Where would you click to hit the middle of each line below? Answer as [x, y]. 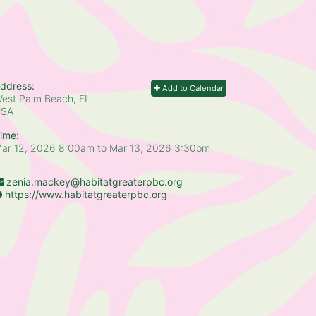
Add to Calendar [192, 88]
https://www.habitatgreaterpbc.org [86, 194]
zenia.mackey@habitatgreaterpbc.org [95, 181]
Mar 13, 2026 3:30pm [160, 147]
